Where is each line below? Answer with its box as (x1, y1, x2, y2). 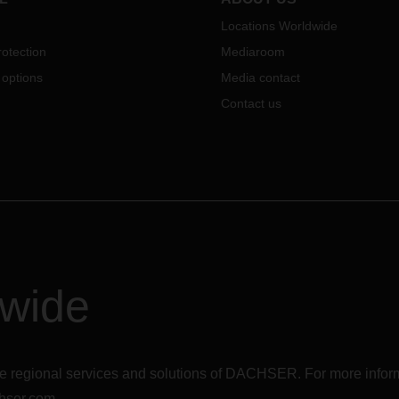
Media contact (221, 70, 300, 85)
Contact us (221, 96, 281, 110)
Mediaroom (221, 45, 285, 59)
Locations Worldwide (221, 19, 338, 33)
